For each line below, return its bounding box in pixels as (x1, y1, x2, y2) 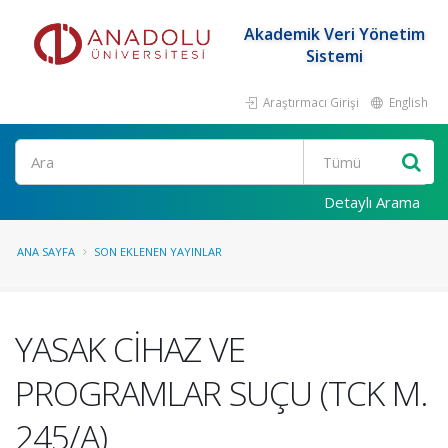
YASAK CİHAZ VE (15, 326, 245, 372)
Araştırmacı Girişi (260, 94, 359, 110)
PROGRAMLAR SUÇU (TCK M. (15, 370, 428, 416)
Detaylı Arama (324, 192, 420, 212)
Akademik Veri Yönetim (243, 23, 425, 45)
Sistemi (305, 45, 363, 67)
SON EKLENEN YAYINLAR (94, 244, 222, 259)
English (386, 94, 428, 110)
